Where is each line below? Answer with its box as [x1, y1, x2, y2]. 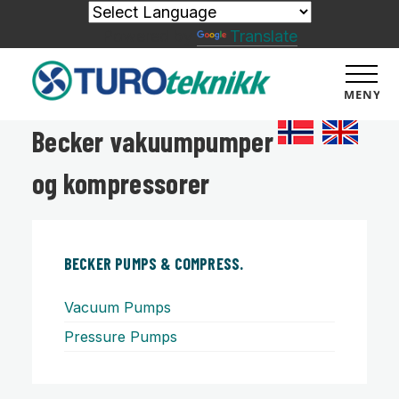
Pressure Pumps [63, 328, 177, 346]
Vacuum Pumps [63, 298, 171, 317]
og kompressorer [31, 166, 210, 200]
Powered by [102, 27, 197, 45]
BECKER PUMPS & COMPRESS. [63, 254, 244, 274]
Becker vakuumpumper [31, 124, 273, 159]
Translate [229, 27, 297, 45]
